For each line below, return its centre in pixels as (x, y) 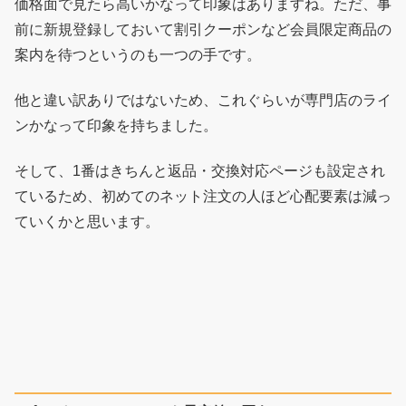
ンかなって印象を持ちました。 (116, 126)
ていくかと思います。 (87, 222)
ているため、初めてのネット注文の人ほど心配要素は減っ (203, 197)
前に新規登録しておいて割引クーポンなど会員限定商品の (203, 29)
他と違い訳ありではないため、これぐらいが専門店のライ (203, 101)
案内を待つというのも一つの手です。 (138, 54)
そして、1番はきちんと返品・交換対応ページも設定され (200, 171)
